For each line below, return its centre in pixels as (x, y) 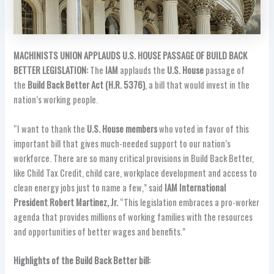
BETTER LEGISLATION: (52, 70)
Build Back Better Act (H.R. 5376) (87, 85)
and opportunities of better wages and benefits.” (100, 231)
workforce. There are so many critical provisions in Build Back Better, (134, 158)
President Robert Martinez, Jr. (66, 202)
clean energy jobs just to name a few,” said (89, 187)
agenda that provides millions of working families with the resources (133, 217)
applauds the (143, 70)
